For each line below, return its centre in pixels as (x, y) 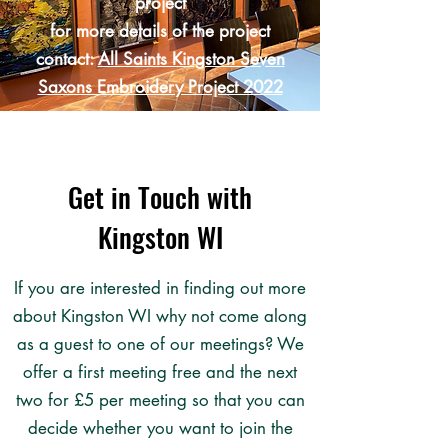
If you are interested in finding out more (160, 288)
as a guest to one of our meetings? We (160, 344)
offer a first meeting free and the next (160, 372)
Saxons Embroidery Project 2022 (160, 87)
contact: (66, 59)
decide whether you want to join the (160, 428)
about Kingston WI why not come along (160, 316)
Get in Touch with (160, 197)
